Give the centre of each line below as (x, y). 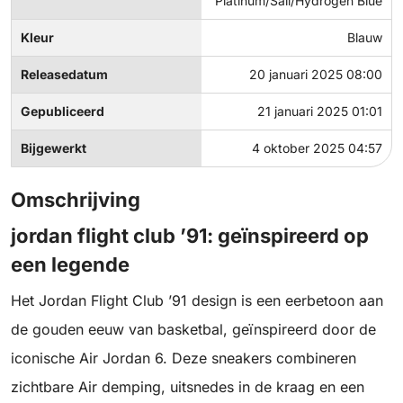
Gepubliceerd (63, 112)
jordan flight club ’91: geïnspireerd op (190, 236)
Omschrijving (76, 200)
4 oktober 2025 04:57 (317, 148)
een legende (70, 265)
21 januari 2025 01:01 (320, 112)
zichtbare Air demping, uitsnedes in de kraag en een (188, 387)
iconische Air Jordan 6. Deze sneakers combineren (184, 358)
